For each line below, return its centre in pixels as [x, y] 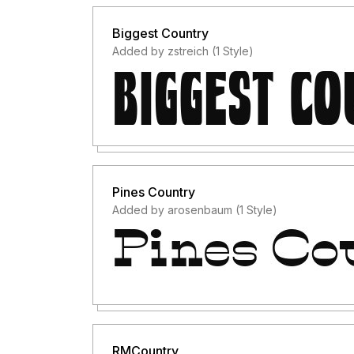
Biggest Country [160, 33]
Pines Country [154, 192]
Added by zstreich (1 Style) [183, 51]
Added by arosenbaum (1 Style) [195, 210]
